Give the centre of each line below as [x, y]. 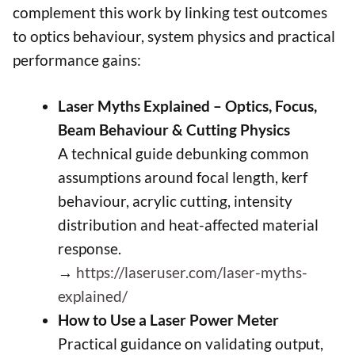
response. [90, 249]
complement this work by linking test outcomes [170, 12]
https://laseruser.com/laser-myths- [192, 273]
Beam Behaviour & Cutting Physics [174, 130]
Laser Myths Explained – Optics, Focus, [187, 106]
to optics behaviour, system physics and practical [174, 36]
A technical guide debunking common [183, 154]
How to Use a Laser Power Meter [168, 320]
